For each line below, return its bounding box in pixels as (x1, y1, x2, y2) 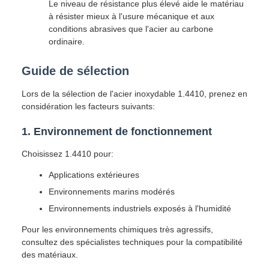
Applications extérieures (49, 170, 139, 180)
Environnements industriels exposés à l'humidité (49, 204, 231, 213)
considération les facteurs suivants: (22, 101, 155, 111)
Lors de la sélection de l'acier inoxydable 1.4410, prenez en (22, 89, 247, 98)
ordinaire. (49, 37, 85, 46)
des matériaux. (22, 250, 78, 259)
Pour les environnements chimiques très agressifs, (22, 225, 213, 234)
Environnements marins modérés (49, 187, 175, 196)
